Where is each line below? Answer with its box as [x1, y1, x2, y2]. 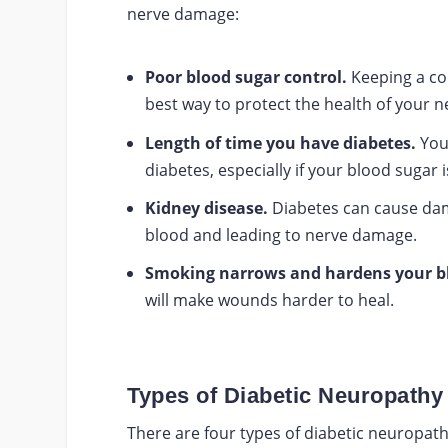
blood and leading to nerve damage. [145, 223, 418, 246]
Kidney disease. [145, 196, 269, 219]
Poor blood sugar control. [145, 66, 348, 89]
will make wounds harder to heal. [145, 288, 395, 311]
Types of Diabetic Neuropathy [127, 383, 444, 409]
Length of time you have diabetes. [145, 131, 417, 154]
